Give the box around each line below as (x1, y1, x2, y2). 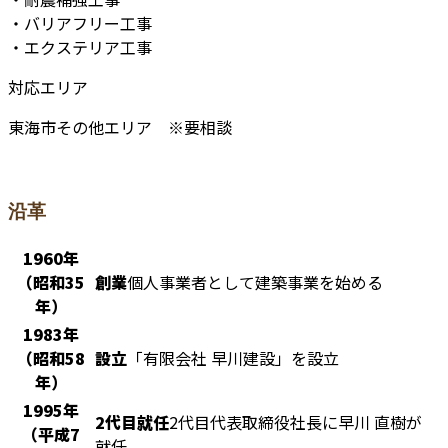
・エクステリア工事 (8, 34, 152, 59)
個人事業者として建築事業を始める (127, 270, 383, 295)
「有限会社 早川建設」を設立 (127, 346, 339, 371)
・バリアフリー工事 (8, 10, 152, 35)
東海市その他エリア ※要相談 (8, 114, 232, 139)
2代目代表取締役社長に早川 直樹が (169, 410, 422, 435)
